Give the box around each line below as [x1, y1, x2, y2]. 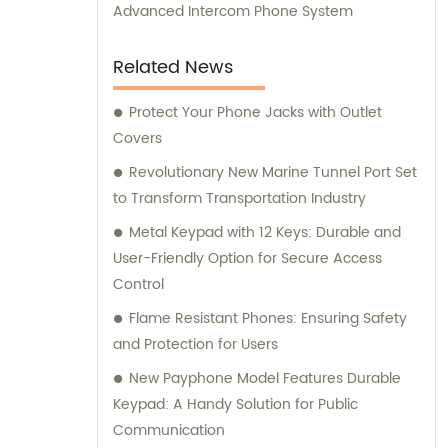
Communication [113, 418, 225, 442]
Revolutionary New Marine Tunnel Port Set [129, 160, 417, 184]
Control [113, 272, 164, 296]
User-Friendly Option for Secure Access [113, 246, 382, 270]
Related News [113, 52, 233, 82]
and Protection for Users [113, 332, 278, 356]
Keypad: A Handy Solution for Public [113, 392, 358, 416]
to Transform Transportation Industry [113, 186, 366, 210]
